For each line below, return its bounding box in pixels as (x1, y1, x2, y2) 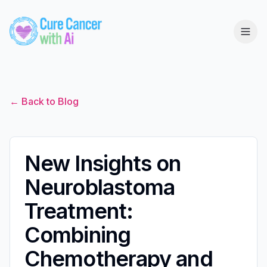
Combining (24, 221, 131, 248)
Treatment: (24, 197, 133, 224)
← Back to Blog (10, 95, 79, 107)
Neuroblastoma (24, 173, 175, 200)
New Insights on (24, 150, 181, 176)
